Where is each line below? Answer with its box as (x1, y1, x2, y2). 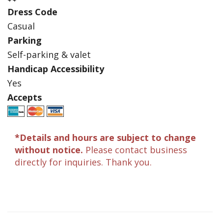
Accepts (7, 91, 42, 104)
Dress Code (7, 6, 57, 18)
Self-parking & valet (7, 49, 91, 61)
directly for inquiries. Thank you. (15, 156, 152, 168)
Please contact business (83, 144, 187, 156)
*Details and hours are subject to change (15, 132, 196, 144)
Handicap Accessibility (7, 63, 104, 75)
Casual (7, 20, 35, 32)
